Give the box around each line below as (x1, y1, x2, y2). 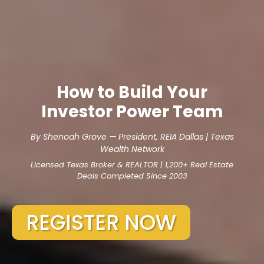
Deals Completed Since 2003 (77, 170, 187, 182)
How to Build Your (57, 81, 207, 104)
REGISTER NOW (26, 208, 176, 237)
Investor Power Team (41, 100, 223, 124)
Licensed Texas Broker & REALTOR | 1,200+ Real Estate (31, 159, 233, 171)
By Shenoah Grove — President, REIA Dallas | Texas (30, 131, 234, 143)
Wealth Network (100, 143, 164, 156)
